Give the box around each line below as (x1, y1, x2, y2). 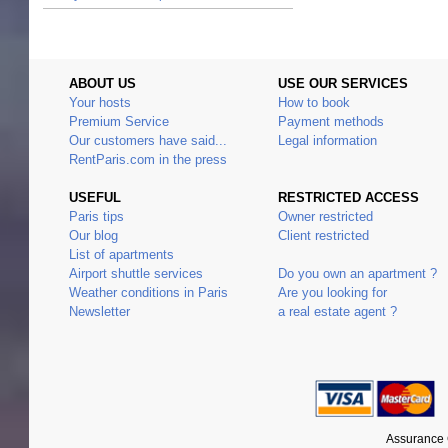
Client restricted (278, 227, 369, 243)
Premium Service (69, 113, 169, 129)
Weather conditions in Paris (69, 284, 228, 300)
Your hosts (69, 94, 131, 110)
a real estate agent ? (278, 303, 397, 319)
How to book (278, 94, 350, 110)
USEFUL (69, 189, 121, 205)
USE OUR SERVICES (278, 75, 408, 91)
